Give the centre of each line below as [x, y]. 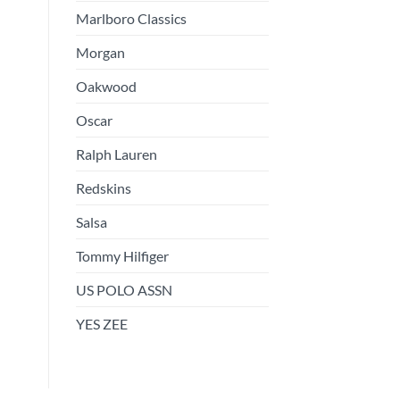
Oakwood [106, 86]
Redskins [103, 187]
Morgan [100, 52]
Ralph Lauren [116, 154]
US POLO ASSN [124, 289]
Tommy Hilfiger [122, 255]
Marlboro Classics [131, 18]
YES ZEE [101, 323]
